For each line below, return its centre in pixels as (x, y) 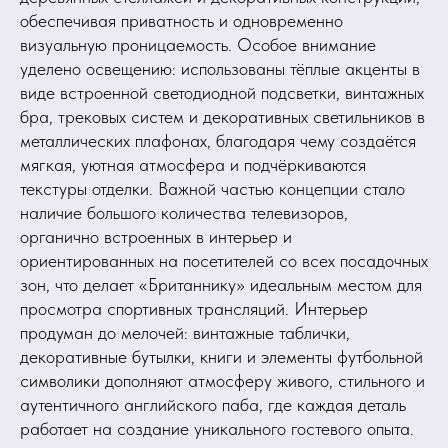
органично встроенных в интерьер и (156, 236)
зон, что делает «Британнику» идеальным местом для (221, 284)
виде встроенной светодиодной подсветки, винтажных (222, 92)
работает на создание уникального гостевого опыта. (217, 428)
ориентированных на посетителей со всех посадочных (224, 260)
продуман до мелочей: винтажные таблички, (185, 332)
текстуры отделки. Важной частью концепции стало (212, 188)
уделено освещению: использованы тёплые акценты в (220, 68)
